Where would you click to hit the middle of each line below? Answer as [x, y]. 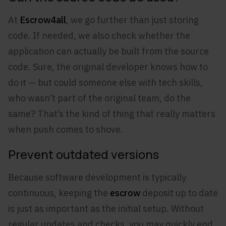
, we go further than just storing [132, 20]
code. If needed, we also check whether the [99, 36]
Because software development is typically [97, 177]
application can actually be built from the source [108, 51]
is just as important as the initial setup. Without [106, 209]
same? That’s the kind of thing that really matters [112, 114]
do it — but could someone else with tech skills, [105, 82]
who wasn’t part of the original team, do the [99, 98]
